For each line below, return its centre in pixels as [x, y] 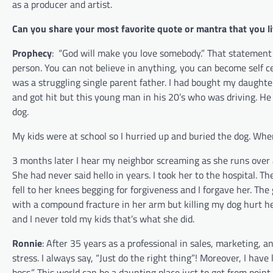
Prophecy [32, 53]
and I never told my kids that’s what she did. [103, 218]
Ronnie [27, 243]
